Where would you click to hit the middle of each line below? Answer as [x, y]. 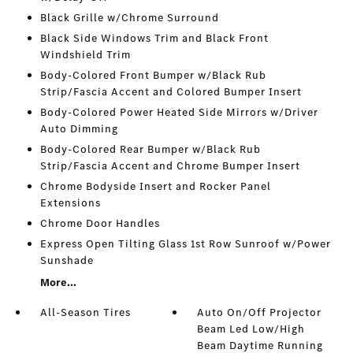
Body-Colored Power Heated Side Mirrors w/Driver [179, 113]
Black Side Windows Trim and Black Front [154, 39]
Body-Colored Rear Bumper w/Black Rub [150, 150]
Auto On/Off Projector [260, 313]
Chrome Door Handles [100, 224]
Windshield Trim [85, 55]
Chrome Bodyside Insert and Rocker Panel [155, 187]
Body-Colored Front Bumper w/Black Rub [153, 76]
